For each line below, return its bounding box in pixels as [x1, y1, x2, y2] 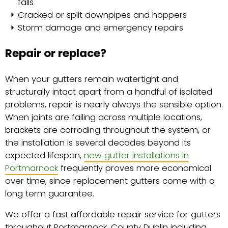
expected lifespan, [5, 149, 84, 161]
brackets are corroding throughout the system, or [5, 124, 211, 136]
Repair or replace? [5, 45, 106, 62]
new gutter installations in [84, 149, 189, 161]
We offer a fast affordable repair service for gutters [5, 209, 220, 221]
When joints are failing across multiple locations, [5, 111, 202, 123]
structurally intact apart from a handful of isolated [5, 85, 212, 98]
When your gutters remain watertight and [5, 73, 178, 85]
